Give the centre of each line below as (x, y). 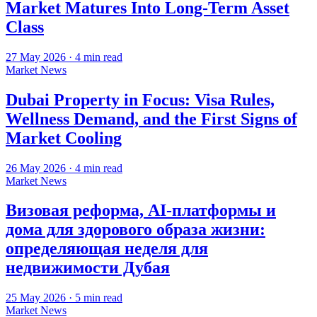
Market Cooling (64, 138)
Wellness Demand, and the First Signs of (151, 119)
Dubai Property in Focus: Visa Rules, (140, 99)
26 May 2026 (36, 168)
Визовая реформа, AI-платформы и (141, 211)
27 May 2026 (36, 57)
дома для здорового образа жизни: (136, 230)
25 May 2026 (36, 298)
